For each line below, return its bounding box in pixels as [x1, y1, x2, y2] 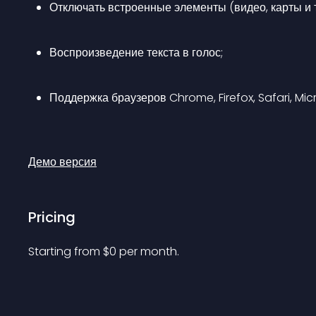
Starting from [28, 243, 103, 260]
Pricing [28, 207, 75, 227]
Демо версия [28, 154, 97, 170]
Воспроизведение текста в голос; [49, 44, 223, 61]
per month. [119, 243, 179, 260]
